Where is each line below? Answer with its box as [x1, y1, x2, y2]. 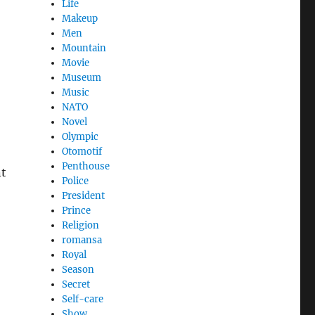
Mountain [62, 41, 107, 54]
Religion [62, 219, 100, 231]
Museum [62, 71, 102, 84]
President [62, 189, 105, 202]
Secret [62, 278, 91, 290]
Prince [62, 204, 91, 217]
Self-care [62, 292, 104, 305]
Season [62, 263, 95, 276]
